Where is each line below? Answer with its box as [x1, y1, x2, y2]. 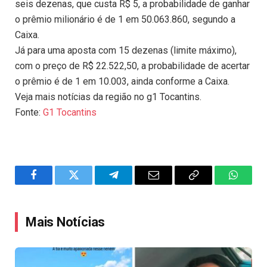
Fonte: [15, 107, 43, 119]
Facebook [33, 178, 74, 190]
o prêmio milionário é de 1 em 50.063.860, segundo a [15, 14, 235, 26]
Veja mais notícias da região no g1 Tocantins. [15, 91, 201, 103]
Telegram [113, 178, 153, 190]
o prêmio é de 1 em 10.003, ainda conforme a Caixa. [15, 76, 229, 88]
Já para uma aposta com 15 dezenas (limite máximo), [15, 45, 237, 57]
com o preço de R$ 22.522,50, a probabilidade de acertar [15, 60, 250, 72]
